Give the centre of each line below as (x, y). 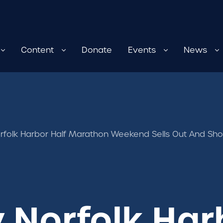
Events (142, 50)
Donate (97, 50)
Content (37, 50)
